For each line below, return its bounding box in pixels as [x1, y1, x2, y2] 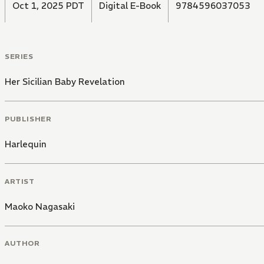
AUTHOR [5, 239, 40, 248]
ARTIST [5, 176, 35, 186]
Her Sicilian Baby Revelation [5, 76, 125, 88]
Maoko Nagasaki [5, 200, 75, 212]
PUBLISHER [5, 114, 52, 123]
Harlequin [5, 138, 47, 150]
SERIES [5, 52, 34, 61]
